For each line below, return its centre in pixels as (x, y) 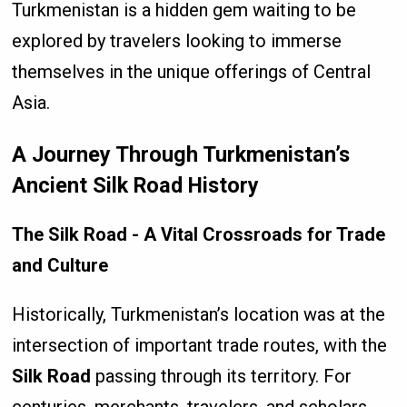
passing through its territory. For (222, 376)
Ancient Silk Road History (136, 185)
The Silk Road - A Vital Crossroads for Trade (199, 234)
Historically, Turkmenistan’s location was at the (199, 314)
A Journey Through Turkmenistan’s (181, 154)
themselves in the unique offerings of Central (192, 71)
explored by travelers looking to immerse (177, 40)
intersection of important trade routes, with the (200, 345)
